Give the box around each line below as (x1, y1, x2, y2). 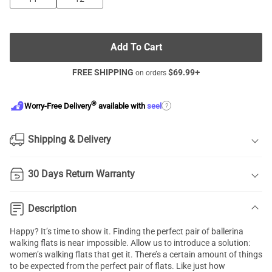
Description (28, 203, 76, 214)
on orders (134, 69, 168, 77)
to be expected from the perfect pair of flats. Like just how (10, 261, 225, 271)
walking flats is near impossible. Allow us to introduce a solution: (10, 238, 250, 248)
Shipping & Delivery (28, 134, 111, 145)
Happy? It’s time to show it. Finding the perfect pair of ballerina (10, 226, 243, 236)
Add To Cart (110, 41, 162, 53)
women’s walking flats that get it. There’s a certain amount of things (10, 250, 262, 259)
